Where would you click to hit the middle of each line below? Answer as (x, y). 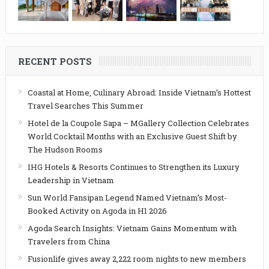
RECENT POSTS (55, 62)
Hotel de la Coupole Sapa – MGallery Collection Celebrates (138, 123)
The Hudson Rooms (65, 150)
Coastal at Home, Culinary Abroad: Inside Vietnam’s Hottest (139, 93)
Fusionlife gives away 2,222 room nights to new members (137, 259)
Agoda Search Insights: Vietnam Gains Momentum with (132, 228)
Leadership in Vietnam (71, 180)
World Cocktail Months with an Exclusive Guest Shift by (132, 137)
